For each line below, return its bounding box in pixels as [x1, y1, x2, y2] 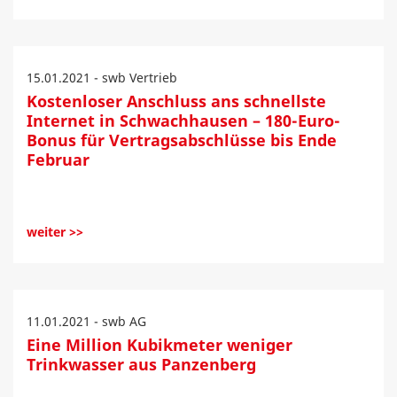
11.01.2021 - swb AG [27, 313, 146, 330]
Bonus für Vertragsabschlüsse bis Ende [27, 129, 337, 151]
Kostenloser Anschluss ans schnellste [27, 90, 326, 112]
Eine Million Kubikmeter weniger [27, 334, 292, 355]
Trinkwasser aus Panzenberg [27, 354, 256, 375]
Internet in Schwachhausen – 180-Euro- [27, 110, 340, 131]
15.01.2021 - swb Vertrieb [27, 69, 177, 86]
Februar [27, 149, 90, 170]
